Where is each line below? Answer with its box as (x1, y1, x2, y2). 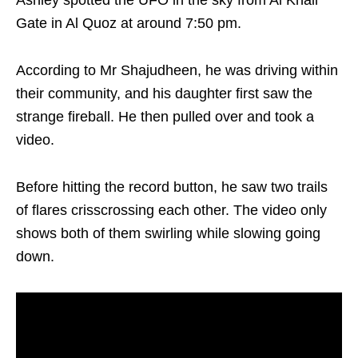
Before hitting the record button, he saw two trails (16, 179, 328, 196)
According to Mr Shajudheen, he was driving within (16, 62, 338, 79)
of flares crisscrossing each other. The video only (16, 202, 327, 219)
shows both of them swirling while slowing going (16, 225, 320, 242)
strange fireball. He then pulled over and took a (16, 109, 314, 125)
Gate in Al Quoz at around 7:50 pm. (16, 15, 241, 32)
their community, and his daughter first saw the (16, 86, 312, 102)
